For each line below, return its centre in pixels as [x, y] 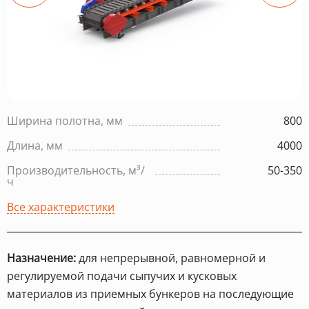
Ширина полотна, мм [65, 121]
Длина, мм [35, 146]
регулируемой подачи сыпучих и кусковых [122, 276]
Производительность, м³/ [76, 170]
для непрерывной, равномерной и [171, 258]
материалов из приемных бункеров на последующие [150, 294]
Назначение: [41, 258]
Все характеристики [61, 207]
